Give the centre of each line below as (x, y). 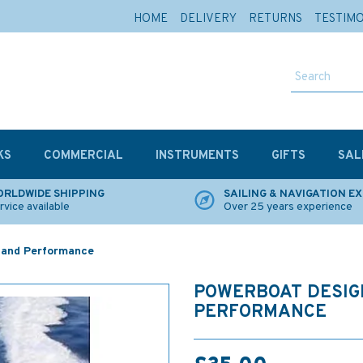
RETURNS (275, 19)
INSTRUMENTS (197, 156)
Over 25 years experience (288, 207)
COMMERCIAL (83, 156)
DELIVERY (208, 19)
